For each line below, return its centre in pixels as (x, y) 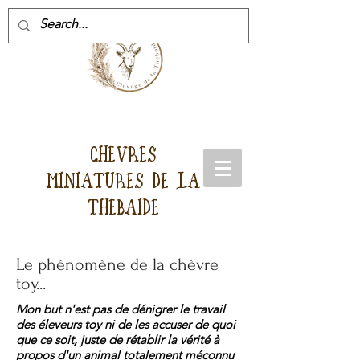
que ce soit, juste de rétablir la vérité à (118, 340)
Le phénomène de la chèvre (117, 264)
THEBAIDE (123, 208)
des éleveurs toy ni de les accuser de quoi (126, 324)
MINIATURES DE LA (123, 181)
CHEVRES (123, 155)
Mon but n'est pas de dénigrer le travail (121, 309)
